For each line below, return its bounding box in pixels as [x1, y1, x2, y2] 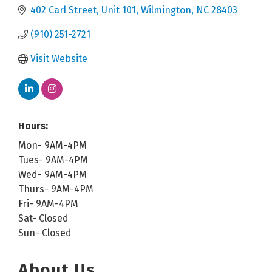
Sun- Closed [18, 226, 72, 239]
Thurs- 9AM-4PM [18, 183, 93, 195]
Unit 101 [101, 4, 136, 16]
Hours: [18, 120, 48, 132]
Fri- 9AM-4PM [18, 197, 78, 209]
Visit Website [30, 52, 87, 64]
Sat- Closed [18, 212, 69, 224]
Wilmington [141, 4, 191, 16]
